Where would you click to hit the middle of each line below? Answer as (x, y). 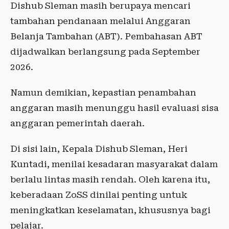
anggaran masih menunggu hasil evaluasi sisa (114, 108)
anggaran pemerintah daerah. (77, 123)
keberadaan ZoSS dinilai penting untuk (99, 195)
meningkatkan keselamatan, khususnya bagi (110, 210)
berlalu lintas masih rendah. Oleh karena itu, (110, 179)
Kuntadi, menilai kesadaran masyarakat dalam (114, 164)
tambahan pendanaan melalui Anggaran (100, 21)
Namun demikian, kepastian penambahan (103, 93)
